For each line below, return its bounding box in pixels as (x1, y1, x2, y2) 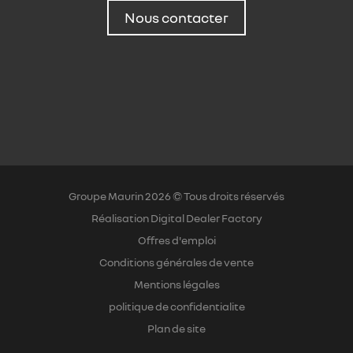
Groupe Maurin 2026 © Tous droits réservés (69, 189, 284, 203)
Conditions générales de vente (99, 255, 254, 269)
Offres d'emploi (137, 233, 216, 247)
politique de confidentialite (108, 299, 245, 313)
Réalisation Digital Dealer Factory (91, 211, 262, 225)
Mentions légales (133, 277, 220, 291)
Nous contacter (124, 9, 229, 26)
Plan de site (147, 321, 206, 335)
